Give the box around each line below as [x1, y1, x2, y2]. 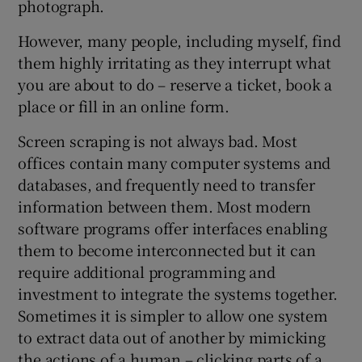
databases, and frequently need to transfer [18, 173, 316, 195]
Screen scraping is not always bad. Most [18, 129, 297, 151]
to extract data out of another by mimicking [18, 326, 326, 347]
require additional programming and [18, 260, 276, 282]
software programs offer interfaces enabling [18, 217, 327, 238]
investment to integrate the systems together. [18, 282, 338, 304]
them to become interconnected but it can [18, 238, 316, 260]
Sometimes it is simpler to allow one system [18, 304, 328, 326]
